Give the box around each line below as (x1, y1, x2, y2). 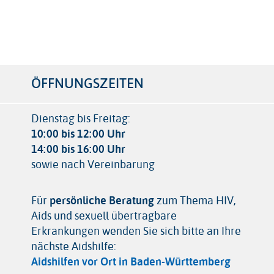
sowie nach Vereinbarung (31, 156, 155, 172)
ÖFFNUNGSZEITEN (31, 73, 144, 94)
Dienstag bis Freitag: (31, 110, 130, 127)
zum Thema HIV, (154, 192, 236, 209)
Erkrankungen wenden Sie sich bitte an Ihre (31, 223, 241, 239)
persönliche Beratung (49, 192, 154, 209)
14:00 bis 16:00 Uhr (31, 141, 125, 157)
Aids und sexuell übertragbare (31, 207, 177, 224)
